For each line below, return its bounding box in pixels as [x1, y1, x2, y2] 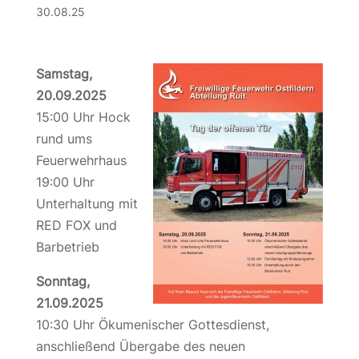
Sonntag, [35, 273, 90, 289]
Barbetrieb [35, 239, 99, 255]
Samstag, [35, 66, 92, 82]
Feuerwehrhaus [35, 152, 127, 168]
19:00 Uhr [35, 174, 95, 190]
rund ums [35, 131, 92, 147]
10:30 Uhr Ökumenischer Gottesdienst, [35, 317, 269, 333]
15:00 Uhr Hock [35, 109, 131, 125]
